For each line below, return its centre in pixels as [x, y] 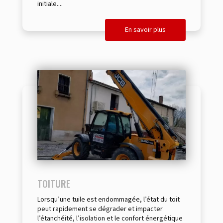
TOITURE [54, 184]
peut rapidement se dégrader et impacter [100, 209]
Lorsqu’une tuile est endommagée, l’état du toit [109, 200]
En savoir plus [145, 30]
